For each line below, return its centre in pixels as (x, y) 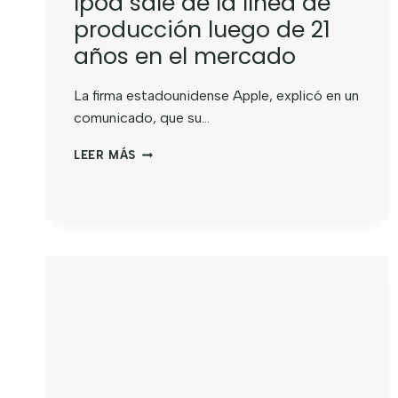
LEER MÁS (105, 155)
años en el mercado (185, 57)
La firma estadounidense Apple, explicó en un (216, 96)
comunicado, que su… (142, 118)
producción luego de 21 (202, 30)
